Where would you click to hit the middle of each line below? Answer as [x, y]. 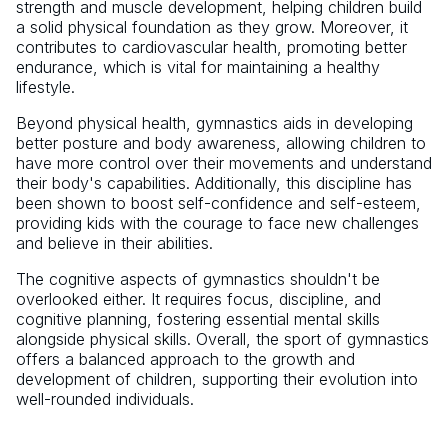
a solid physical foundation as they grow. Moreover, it [212, 27]
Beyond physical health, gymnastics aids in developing [214, 123]
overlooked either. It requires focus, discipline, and [198, 299]
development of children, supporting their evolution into [217, 379]
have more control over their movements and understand [224, 163]
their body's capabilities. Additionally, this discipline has [214, 183]
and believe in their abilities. [114, 243]
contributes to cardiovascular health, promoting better [211, 47]
